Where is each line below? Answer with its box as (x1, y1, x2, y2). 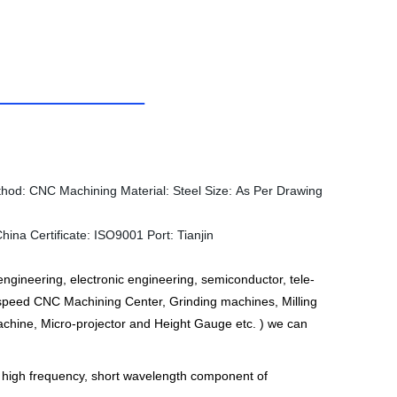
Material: (117, 183, 173, 198)
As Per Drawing (236, 183, 323, 198)
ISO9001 (94, 228, 144, 242)
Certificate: (30, 228, 94, 242)
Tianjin (177, 228, 214, 242)
